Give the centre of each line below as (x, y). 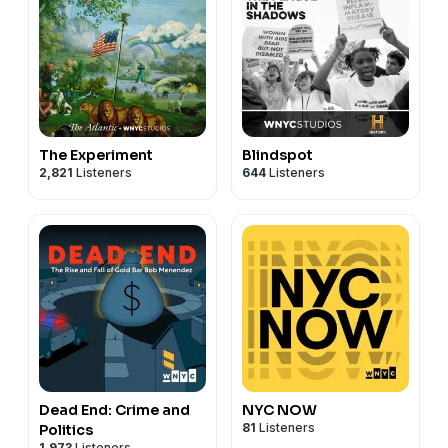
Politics (66, 429)
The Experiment (96, 154)
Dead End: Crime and (114, 409)
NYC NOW (279, 409)
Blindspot (277, 154)
